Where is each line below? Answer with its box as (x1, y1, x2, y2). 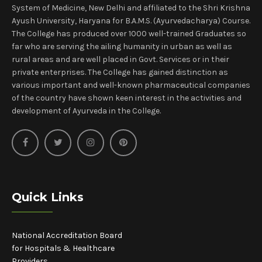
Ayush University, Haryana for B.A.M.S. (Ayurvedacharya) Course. (12, 15, 250, 26)
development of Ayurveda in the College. (12, 105, 161, 116)
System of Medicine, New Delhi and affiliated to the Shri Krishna (12, 2, 250, 13)
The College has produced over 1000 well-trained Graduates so (12, 28, 246, 39)
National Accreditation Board (12, 230, 122, 240)
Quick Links (12, 189, 84, 204)
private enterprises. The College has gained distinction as (12, 67, 228, 77)
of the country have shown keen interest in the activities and (12, 92, 242, 103)
